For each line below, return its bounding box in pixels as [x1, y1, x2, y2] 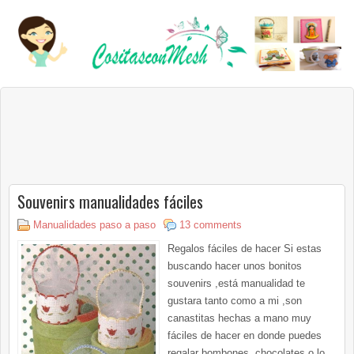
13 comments [179, 218, 242, 231]
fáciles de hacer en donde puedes [168, 329, 322, 341]
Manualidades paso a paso [33, 218, 156, 231]
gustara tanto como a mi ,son [168, 294, 302, 307]
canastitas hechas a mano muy [168, 311, 311, 324]
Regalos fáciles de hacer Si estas [168, 242, 322, 254]
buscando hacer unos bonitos [168, 259, 302, 272]
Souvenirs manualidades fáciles [17, 189, 203, 213]
